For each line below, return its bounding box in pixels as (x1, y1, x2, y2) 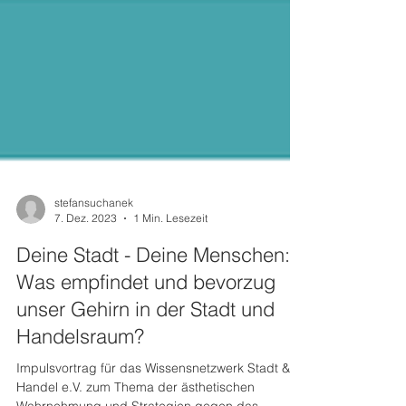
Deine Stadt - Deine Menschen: (16, 275, 290, 300)
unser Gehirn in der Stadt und (16, 329, 275, 354)
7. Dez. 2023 (54, 244, 117, 257)
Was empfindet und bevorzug (16, 302, 275, 327)
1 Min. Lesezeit (133, 244, 208, 257)
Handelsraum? (16, 356, 144, 382)
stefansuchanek (54, 228, 133, 242)
